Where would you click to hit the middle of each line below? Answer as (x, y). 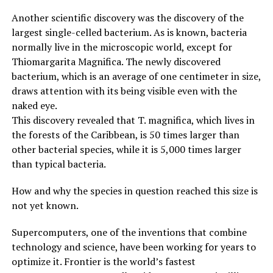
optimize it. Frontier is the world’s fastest (103, 261)
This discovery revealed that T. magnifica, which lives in (133, 120)
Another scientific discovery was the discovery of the (127, 17)
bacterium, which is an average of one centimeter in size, (136, 76)
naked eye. (34, 105)
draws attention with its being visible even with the (124, 90)
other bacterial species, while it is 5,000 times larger (126, 149)
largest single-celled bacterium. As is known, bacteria (129, 32)
